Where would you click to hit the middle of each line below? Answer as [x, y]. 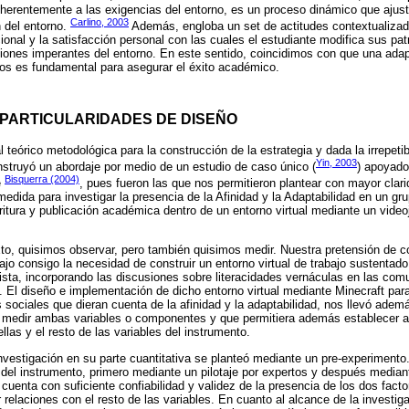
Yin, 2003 [336, 162]
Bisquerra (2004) [42, 178]
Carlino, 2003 [100, 21]
